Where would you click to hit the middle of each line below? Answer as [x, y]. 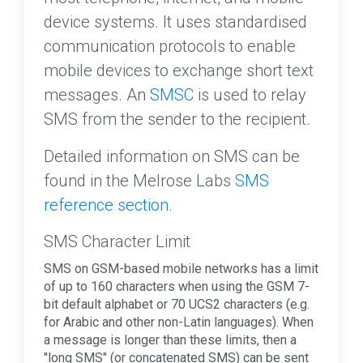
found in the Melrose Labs [139, 181]
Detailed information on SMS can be [172, 157]
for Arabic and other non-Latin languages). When [179, 322]
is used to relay [250, 95]
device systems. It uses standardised [175, 22]
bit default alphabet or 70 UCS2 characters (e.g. [177, 305]
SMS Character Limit [117, 242]
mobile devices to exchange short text [179, 71]
